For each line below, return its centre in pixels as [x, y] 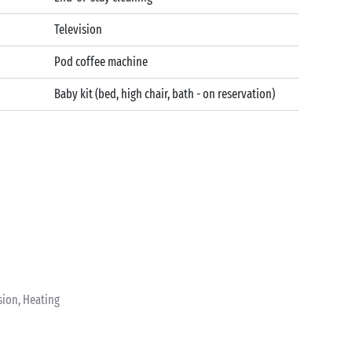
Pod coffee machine [101, 62]
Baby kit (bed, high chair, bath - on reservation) [165, 94]
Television [79, 29]
